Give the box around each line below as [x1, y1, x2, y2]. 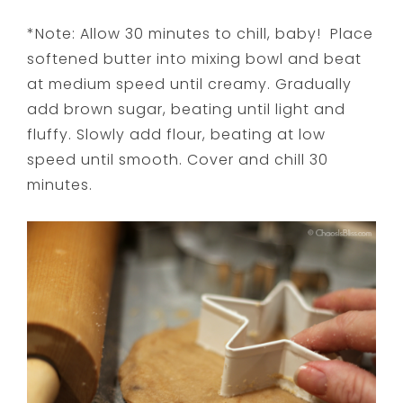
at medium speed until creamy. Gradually [27, 73, 353, 94]
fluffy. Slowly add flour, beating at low [27, 123, 327, 145]
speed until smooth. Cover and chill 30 [27, 148, 329, 170]
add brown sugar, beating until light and [27, 98, 346, 120]
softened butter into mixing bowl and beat [27, 48, 363, 69]
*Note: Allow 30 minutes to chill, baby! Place [27, 22, 374, 44]
